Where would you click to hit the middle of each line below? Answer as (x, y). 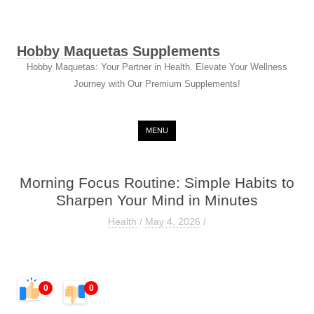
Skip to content (223, 127)
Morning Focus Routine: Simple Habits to (157, 183)
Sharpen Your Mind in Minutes (157, 200)
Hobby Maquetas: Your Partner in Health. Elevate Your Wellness (157, 67)
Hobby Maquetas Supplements (118, 51)
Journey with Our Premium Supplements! (157, 84)
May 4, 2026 (173, 221)
